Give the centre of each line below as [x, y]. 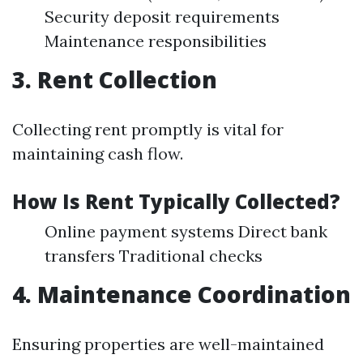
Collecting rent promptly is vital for [148, 129]
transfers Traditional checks [154, 256]
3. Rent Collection [115, 79]
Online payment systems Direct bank [186, 231]
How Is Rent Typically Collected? [176, 201]
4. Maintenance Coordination [181, 294]
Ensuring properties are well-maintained [168, 344]
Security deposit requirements [162, 17]
